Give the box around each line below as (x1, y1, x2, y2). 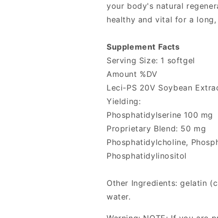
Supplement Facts (107, 42, 180, 52)
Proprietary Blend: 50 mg (107, 124, 206, 133)
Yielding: (107, 96, 141, 106)
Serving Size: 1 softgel (107, 55, 195, 65)
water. (107, 192, 131, 201)
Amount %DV (107, 69, 158, 79)
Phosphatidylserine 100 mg (107, 110, 213, 120)
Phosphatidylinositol (107, 151, 187, 161)
